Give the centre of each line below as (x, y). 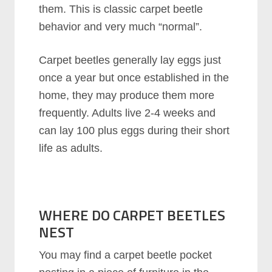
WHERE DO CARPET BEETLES (132, 215)
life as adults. (71, 148)
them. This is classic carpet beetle (121, 9)
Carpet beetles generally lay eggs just (130, 60)
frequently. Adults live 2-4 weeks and (127, 113)
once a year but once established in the (134, 77)
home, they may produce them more (127, 95)
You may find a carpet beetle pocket (126, 255)
